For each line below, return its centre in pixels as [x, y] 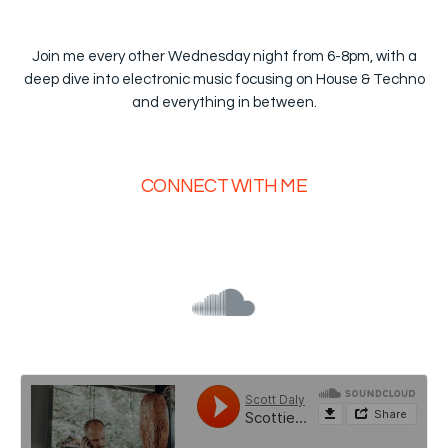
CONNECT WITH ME [224, 185]
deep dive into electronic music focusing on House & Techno [224, 79]
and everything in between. [224, 102]
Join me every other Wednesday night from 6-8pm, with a [224, 56]
